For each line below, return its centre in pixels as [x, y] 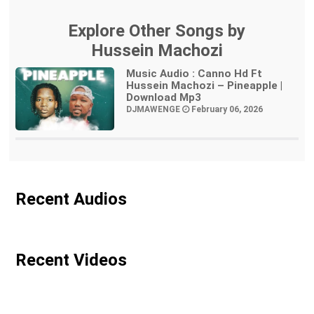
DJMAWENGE [154, 110]
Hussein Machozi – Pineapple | [204, 85]
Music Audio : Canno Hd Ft [194, 73]
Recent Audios [71, 199]
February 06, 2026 [226, 110]
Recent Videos [71, 260]
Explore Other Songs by [157, 31]
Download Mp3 [163, 97]
